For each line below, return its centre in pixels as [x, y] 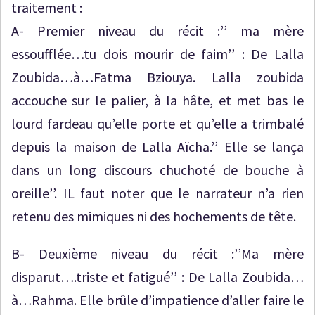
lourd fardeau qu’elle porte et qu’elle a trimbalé [157, 123]
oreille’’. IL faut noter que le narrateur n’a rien [157, 193]
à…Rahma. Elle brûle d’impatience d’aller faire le [157, 300]
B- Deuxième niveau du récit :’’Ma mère [157, 253]
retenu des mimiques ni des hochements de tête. [154, 216]
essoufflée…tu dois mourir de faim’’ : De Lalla [157, 54]
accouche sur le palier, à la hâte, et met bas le [157, 100]
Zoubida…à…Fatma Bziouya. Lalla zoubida [157, 77]
